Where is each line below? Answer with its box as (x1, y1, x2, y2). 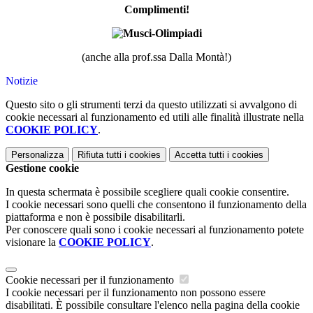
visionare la (6, 236, 59, 249)
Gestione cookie (6, 162, 79, 175)
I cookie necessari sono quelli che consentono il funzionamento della (6, 198, 307, 211)
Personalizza (11, 150, 64, 161)
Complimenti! (124, 3, 189, 16)
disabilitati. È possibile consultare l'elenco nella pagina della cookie (6, 299, 300, 312)
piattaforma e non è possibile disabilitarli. (6, 211, 185, 224)
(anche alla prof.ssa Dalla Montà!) (82, 51, 231, 64)
